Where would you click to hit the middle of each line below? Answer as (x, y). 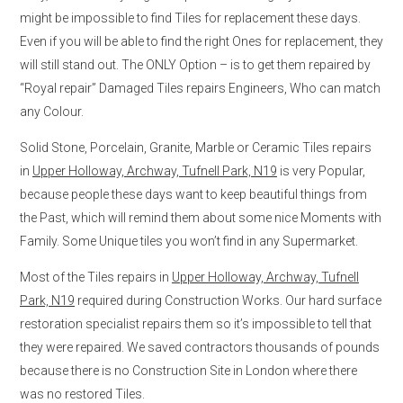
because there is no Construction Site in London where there (188, 370)
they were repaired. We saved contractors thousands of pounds (200, 347)
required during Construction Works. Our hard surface (228, 300)
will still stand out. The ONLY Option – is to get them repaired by (195, 64)
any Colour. (52, 111)
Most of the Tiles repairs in (96, 277)
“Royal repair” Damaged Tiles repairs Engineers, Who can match (200, 88)
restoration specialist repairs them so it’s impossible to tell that (196, 323)
